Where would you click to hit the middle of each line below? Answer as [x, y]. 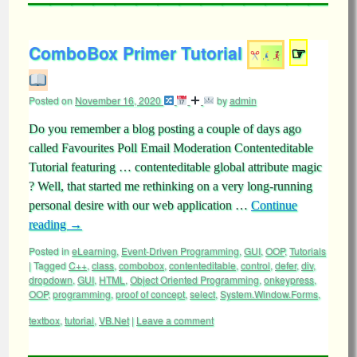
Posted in [49, 251]
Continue [274, 205]
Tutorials [308, 251]
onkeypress [289, 279]
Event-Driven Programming [180, 251]
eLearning [94, 251]
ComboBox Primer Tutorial [135, 53]
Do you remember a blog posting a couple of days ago [165, 129]
